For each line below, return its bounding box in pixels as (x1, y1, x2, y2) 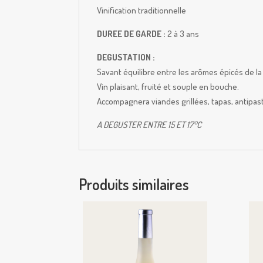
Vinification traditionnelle (97, 5, 187, 16)
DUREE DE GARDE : (97, 28, 166, 39)
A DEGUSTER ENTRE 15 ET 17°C (97, 119, 202, 130)
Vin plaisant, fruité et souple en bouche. (97, 81, 240, 92)
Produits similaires (79, 174, 190, 194)
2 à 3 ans (166, 28, 200, 39)
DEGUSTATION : (97, 52, 156, 63)
